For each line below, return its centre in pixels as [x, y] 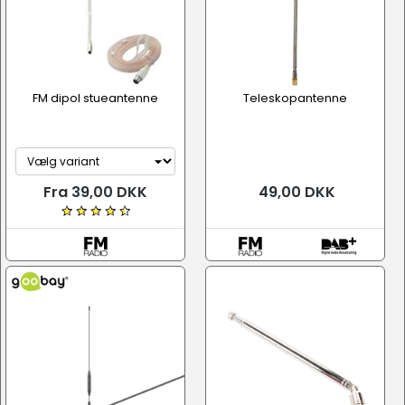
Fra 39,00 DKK [95, 192]
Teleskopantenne [295, 98]
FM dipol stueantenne [95, 98]
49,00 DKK [295, 192]
